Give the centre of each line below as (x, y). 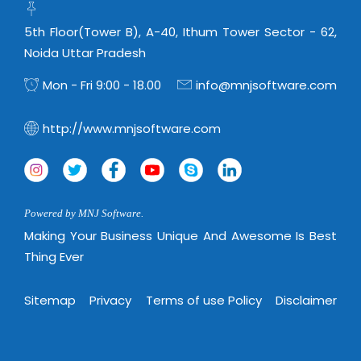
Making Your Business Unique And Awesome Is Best (180, 236)
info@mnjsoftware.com (266, 85)
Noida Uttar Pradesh (85, 53)
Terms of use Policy (203, 300)
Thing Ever (54, 257)
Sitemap (50, 300)
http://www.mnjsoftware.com (132, 129)
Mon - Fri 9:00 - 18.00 (102, 85)
